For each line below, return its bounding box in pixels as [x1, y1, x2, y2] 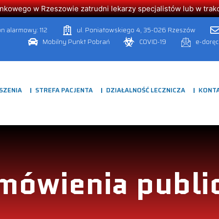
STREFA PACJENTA [35, 85, 93, 95]
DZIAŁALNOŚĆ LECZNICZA [106, 85, 185, 95]
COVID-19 [139, 37, 166, 47]
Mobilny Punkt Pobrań [42, 37, 110, 47]
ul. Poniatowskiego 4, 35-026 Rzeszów [76, 25, 196, 35]
